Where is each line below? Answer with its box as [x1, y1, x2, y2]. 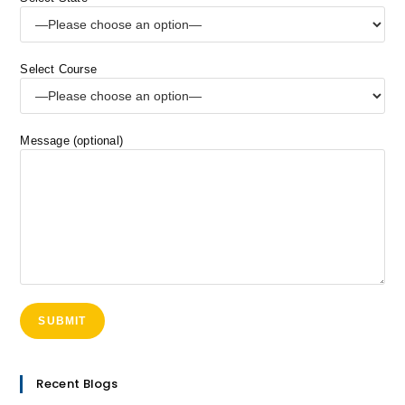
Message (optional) [20, 133, 124, 147]
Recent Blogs [36, 374, 118, 392]
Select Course [20, 61, 98, 76]
